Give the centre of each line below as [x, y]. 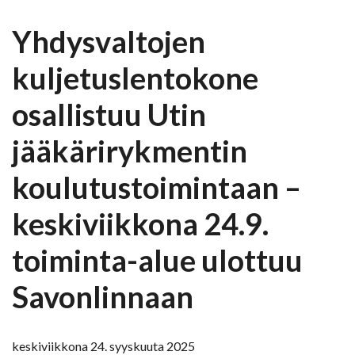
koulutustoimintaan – [157, 187]
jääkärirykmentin [130, 151]
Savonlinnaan [103, 297]
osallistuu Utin [109, 115]
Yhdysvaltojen [109, 42]
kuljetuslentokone [135, 78]
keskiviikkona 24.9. [140, 224]
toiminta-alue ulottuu [157, 260]
